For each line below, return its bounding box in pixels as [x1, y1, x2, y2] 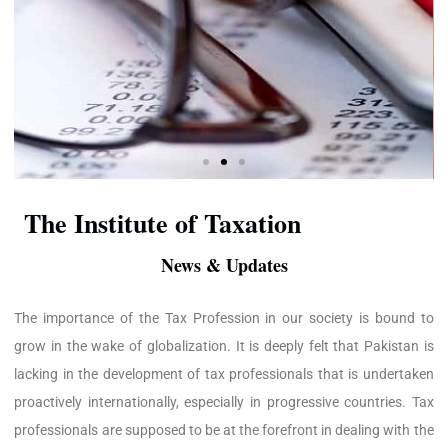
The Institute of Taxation [24, 204, 302, 243]
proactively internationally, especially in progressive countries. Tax [14, 394, 434, 411]
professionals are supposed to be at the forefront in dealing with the [14, 422, 434, 439]
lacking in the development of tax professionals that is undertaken [14, 366, 434, 383]
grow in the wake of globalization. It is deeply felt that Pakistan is [14, 338, 434, 355]
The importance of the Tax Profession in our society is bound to [14, 310, 434, 327]
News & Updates [160, 252, 288, 279]
